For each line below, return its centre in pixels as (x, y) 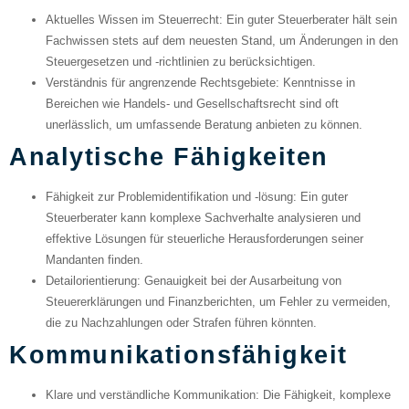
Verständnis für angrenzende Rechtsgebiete (161, 83)
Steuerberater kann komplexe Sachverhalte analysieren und (203, 218)
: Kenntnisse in (315, 83)
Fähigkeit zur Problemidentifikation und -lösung (169, 197)
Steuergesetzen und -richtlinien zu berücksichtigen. (181, 62)
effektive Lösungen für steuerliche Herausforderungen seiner (204, 239)
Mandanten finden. (94, 260)
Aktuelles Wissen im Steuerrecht (132, 20)
